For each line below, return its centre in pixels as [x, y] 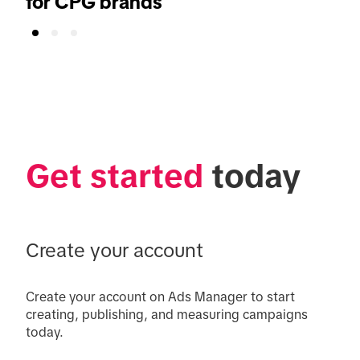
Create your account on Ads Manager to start [160, 296]
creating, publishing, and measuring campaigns [167, 314]
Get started [115, 176]
